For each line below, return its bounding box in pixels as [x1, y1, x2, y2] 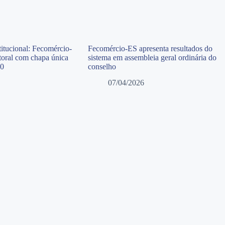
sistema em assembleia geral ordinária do [88, 53, 216, 62]
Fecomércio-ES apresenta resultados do [88, 44, 212, 53]
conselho [88, 62, 116, 71]
